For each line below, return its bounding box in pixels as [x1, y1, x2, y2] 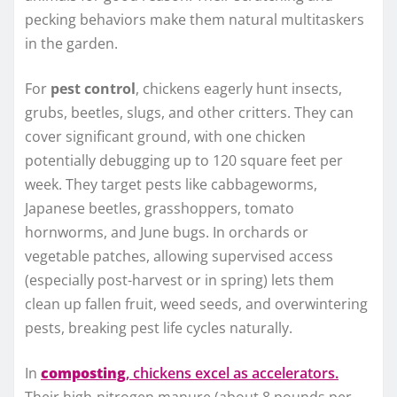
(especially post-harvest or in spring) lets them [25, 270, 334, 291]
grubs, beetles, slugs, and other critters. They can [25, 103, 354, 123]
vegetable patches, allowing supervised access [25, 246, 333, 267]
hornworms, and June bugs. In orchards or [25, 222, 308, 243]
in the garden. [25, 34, 118, 54]
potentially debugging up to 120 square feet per [25, 151, 343, 171]
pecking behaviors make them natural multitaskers [25, 10, 364, 30]
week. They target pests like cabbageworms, [25, 175, 317, 195]
